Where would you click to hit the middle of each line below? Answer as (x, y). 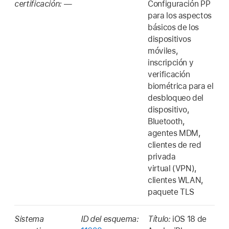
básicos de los (174, 27)
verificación (169, 74)
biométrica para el (181, 86)
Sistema (29, 219)
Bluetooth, (166, 121)
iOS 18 (184, 219)
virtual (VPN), (173, 168)
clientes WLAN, (176, 180)
